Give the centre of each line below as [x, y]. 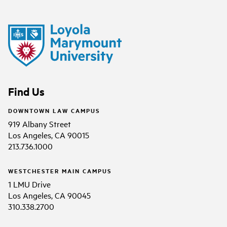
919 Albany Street [40, 123]
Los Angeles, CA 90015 [49, 135]
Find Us [26, 91]
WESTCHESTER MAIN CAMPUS [60, 171]
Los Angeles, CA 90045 [49, 195]
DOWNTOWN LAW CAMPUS [54, 110]
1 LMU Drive [29, 184]
